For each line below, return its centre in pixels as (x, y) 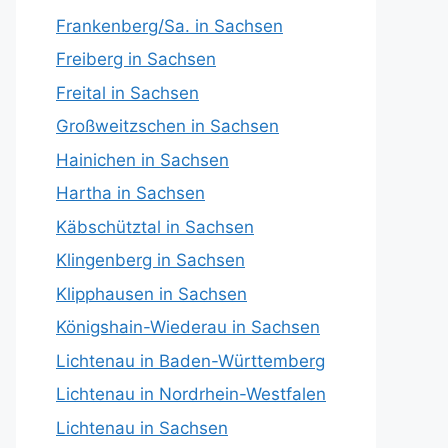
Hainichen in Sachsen (142, 159)
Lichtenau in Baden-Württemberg (190, 360)
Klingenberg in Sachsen (150, 260)
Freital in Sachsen (127, 92)
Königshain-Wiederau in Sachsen (188, 327)
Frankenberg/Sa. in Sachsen (169, 25)
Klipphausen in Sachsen (151, 293)
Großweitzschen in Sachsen (167, 126)
